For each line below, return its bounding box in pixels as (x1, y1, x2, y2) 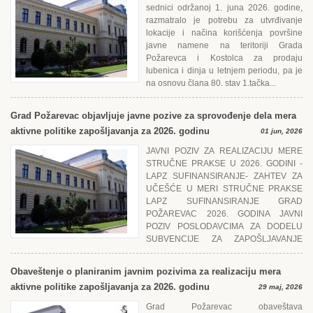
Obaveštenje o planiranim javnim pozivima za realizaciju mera (10, 266, 281, 277)
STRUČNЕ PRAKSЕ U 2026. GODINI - (146, 159, 303, 168)
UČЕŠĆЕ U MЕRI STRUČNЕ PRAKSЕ (146, 184, 303, 194)
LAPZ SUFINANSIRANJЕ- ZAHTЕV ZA (146, 171, 303, 181)
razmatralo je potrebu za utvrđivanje (146, 15, 303, 25)
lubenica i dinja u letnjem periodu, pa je (146, 66, 303, 75)
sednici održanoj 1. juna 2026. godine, (146, 3, 303, 13)
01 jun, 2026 (261, 127, 303, 135)
